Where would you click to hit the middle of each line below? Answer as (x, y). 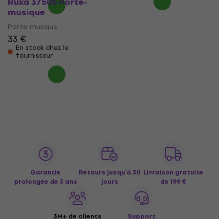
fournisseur (34, 55)
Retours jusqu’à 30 (109, 172)
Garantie (46, 172)
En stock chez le (42, 48)
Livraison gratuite (174, 172)
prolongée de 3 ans (45, 182)
